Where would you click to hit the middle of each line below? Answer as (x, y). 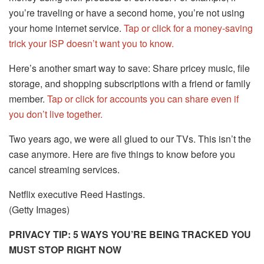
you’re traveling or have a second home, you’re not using (127, 13)
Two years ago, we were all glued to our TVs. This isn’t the (130, 139)
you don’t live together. (56, 114)
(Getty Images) (39, 210)
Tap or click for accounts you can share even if (143, 99)
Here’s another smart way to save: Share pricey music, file (129, 68)
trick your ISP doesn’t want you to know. (91, 44)
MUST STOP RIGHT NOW (66, 250)
